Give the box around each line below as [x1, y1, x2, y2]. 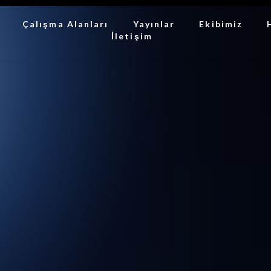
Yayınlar [132, 19, 175, 29]
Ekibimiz [199, 19, 243, 29]
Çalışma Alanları [22, 19, 109, 29]
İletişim [111, 31, 152, 41]
